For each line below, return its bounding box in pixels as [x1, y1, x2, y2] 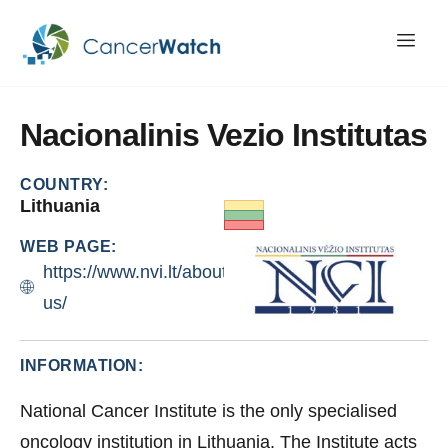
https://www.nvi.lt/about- [42, 262, 233, 283]
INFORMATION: [20, 357, 143, 375]
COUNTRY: [20, 176, 108, 194]
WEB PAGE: [20, 238, 117, 256]
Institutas [292, 117, 427, 154]
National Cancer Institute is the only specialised [20, 401, 397, 422]
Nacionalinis [20, 117, 199, 154]
